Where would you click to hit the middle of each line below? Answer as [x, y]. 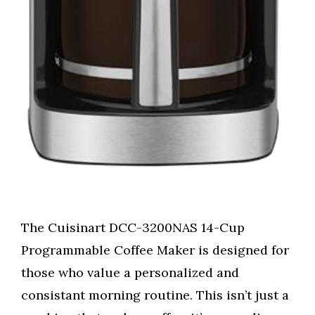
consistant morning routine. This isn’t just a [155, 295]
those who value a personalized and [130, 272]
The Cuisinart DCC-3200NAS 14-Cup [133, 227]
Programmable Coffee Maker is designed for [155, 250]
